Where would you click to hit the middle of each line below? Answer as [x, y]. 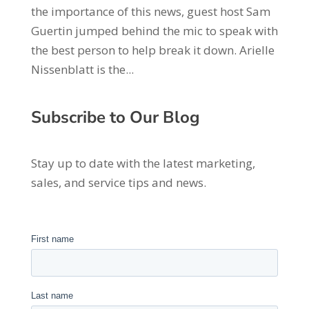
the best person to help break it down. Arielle [152, 50]
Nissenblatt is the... [82, 69]
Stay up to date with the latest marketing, [143, 163]
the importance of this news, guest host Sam [150, 11]
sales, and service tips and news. [118, 182]
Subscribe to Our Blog [115, 117]
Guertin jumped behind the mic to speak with [154, 31]
